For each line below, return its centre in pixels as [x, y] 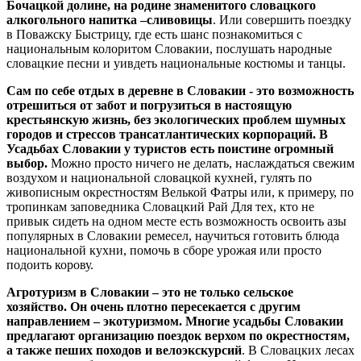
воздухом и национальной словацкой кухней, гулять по [159, 178]
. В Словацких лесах [298, 350]
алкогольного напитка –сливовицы [110, 20]
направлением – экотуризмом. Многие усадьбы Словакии [175, 321]
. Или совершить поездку [282, 20]
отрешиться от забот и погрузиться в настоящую [149, 105]
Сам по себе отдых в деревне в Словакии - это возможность [180, 91]
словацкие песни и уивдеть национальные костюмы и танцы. [176, 63]
